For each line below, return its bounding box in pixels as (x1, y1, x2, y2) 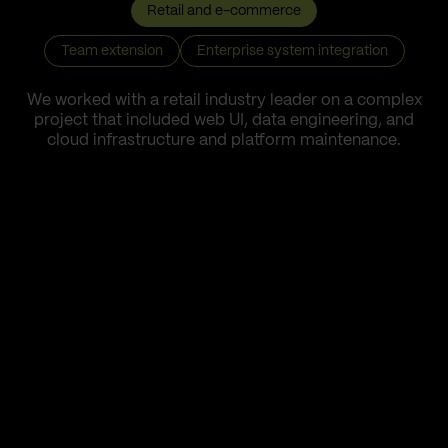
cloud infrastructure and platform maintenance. (47, 132, 401, 148)
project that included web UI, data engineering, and (34, 112, 414, 128)
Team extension (60, 43, 163, 58)
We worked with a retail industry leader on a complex (26, 92, 422, 108)
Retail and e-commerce (147, 3, 301, 18)
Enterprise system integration (196, 43, 388, 58)
